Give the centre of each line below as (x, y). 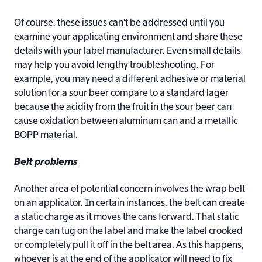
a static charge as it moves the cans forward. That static (126, 218)
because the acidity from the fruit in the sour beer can (123, 108)
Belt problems (46, 163)
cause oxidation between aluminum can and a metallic (126, 122)
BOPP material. (46, 136)
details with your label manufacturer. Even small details (127, 52)
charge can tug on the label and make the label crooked (128, 232)
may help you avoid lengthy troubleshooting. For (114, 66)
